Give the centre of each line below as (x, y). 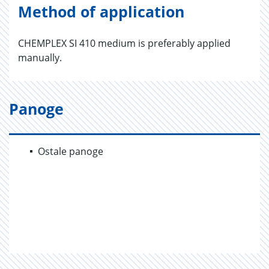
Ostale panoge (71, 151)
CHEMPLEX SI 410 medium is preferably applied (124, 43)
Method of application (101, 11)
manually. (40, 58)
